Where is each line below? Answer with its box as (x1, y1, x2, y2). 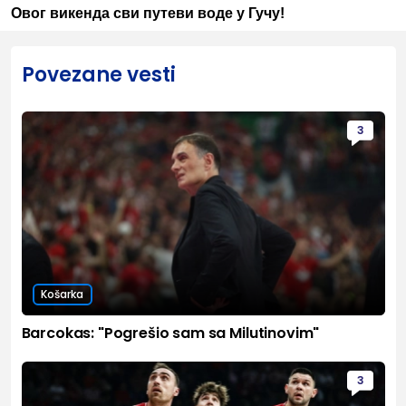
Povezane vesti (21, 61, 176, 90)
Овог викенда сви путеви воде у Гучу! (10, 5, 285, 22)
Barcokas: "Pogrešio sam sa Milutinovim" (21, 322, 320, 343)
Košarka (41, 286, 83, 303)
